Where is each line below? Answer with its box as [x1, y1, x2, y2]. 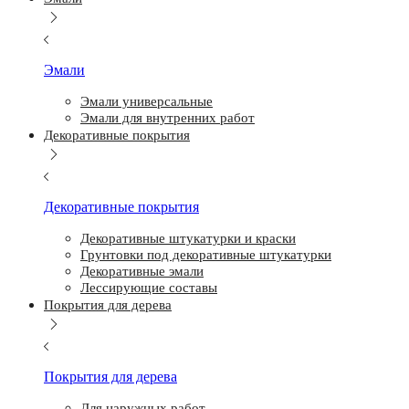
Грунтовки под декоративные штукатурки [80, 247, 331, 262]
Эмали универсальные [80, 94, 213, 109]
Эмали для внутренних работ [80, 110, 255, 125]
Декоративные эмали [80, 264, 204, 278]
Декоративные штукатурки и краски [80, 231, 296, 246]
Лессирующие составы [80, 280, 217, 295]
